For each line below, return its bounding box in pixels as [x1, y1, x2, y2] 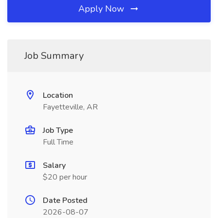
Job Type [43, 125, 73, 136]
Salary [43, 160, 66, 171]
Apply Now [78, 3, 127, 15]
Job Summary [24, 49, 84, 62]
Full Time [43, 137, 73, 147]
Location [43, 90, 73, 101]
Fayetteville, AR [43, 102, 98, 112]
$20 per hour [43, 172, 87, 182]
